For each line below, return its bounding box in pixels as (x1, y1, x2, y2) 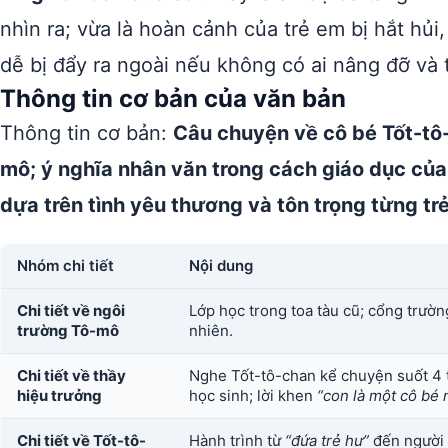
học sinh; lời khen (189, 386, 317, 405)
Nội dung (189, 256, 253, 275)
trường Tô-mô (17, 321, 119, 340)
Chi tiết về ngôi (17, 301, 125, 320)
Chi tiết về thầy (17, 366, 126, 385)
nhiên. (189, 321, 233, 340)
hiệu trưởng (17, 386, 102, 405)
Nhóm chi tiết (17, 256, 114, 275)
